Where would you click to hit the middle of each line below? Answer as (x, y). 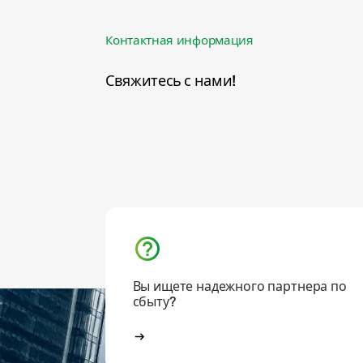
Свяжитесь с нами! (171, 79)
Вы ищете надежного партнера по (239, 285)
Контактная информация (179, 39)
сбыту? (154, 300)
